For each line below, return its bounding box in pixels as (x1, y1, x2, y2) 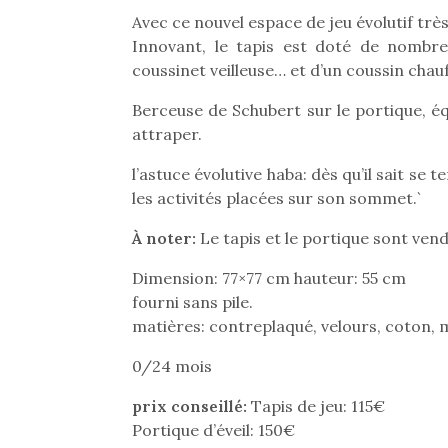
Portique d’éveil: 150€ (132, 420, 295, 440)
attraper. (132, 124, 202, 144)
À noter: (132, 228, 196, 248)
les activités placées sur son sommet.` (132, 188, 421, 208)
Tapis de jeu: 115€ (247, 396, 385, 416)
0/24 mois (132, 356, 212, 376)
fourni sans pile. (132, 292, 253, 312)
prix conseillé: (132, 396, 247, 416)
